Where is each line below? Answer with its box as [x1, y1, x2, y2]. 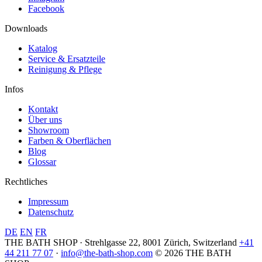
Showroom [28, 125, 69, 135]
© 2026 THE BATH [155, 247, 232, 258]
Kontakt [28, 104, 58, 114]
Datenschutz [28, 206, 74, 217]
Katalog [28, 43, 57, 53]
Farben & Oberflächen [28, 135, 111, 146]
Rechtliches [5, 176, 47, 187]
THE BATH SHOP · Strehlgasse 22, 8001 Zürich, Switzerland [5, 237, 237, 247]
